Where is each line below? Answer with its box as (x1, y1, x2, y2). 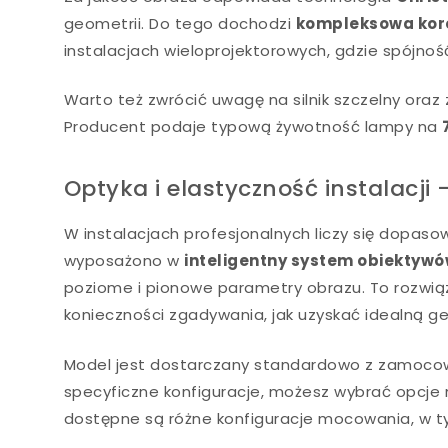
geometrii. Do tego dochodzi (63, 12, 296, 34)
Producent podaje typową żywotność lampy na (63, 116, 443, 137)
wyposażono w (63, 250, 185, 271)
